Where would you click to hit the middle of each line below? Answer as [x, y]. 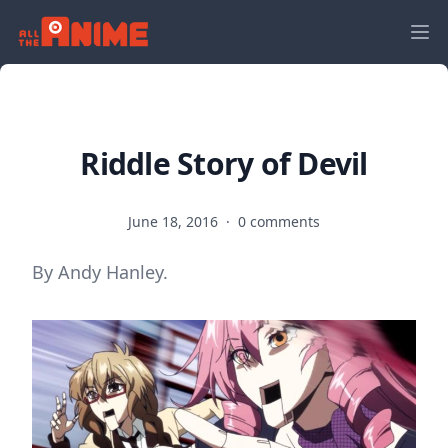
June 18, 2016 [175, 221]
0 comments [279, 221]
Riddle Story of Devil [224, 163]
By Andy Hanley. [100, 272]
